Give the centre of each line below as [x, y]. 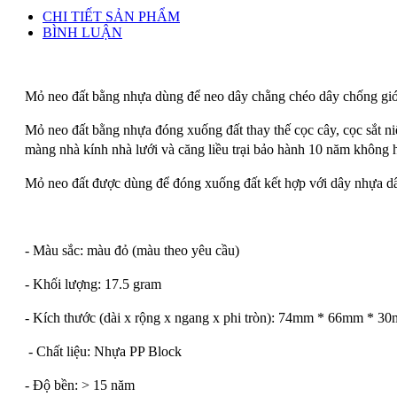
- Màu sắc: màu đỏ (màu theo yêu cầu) [132, 250]
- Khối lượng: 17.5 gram [93, 284]
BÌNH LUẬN [82, 32]
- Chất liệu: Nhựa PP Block [103, 351]
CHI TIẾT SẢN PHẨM [111, 16]
